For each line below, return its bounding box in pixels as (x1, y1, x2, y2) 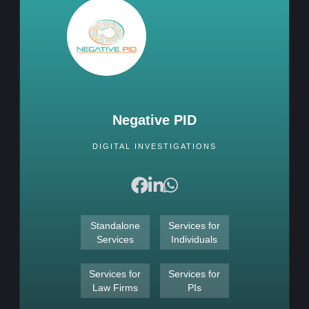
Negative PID (112, 112, 197, 128)
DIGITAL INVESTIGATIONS (92, 142, 217, 150)
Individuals (171, 234, 217, 246)
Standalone (90, 220, 140, 232)
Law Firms (92, 282, 138, 294)
